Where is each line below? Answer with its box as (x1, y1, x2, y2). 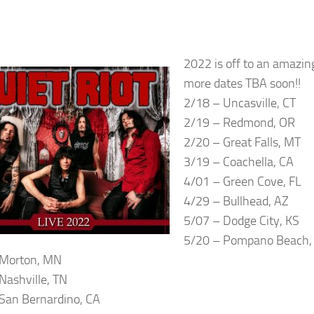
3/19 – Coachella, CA (184, 154, 294, 170)
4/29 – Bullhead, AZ (184, 193, 289, 209)
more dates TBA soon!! (184, 76, 301, 91)
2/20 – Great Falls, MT (184, 135, 301, 150)
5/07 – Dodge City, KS (184, 213, 299, 228)
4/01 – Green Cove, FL (184, 174, 301, 189)
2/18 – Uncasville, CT (184, 95, 296, 111)
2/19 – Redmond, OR (184, 115, 295, 130)
